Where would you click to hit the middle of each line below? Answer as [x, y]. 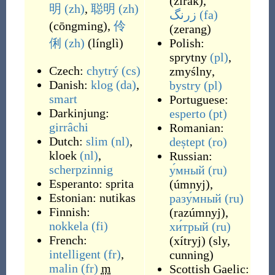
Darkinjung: [79, 113]
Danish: [70, 85]
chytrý [102, 71]
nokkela [68, 226]
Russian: [191, 156]
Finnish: [69, 212]
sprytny [188, 57]
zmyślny [190, 71]
